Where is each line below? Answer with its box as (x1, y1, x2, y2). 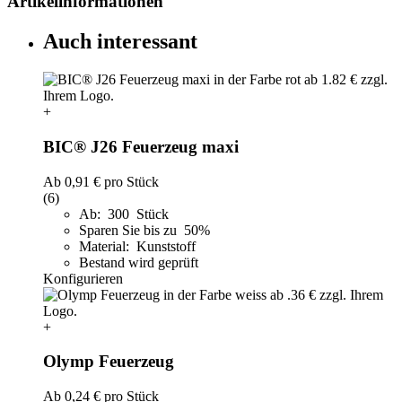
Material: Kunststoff (79, 238, 196, 254)
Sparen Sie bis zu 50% (79, 222, 214, 238)
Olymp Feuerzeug (43, 352, 174, 371)
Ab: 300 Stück (79, 205, 169, 222)
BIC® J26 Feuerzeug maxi (43, 136, 239, 156)
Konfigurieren (43, 270, 123, 286)
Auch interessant (43, 30, 197, 54)
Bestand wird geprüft (79, 254, 198, 270)
